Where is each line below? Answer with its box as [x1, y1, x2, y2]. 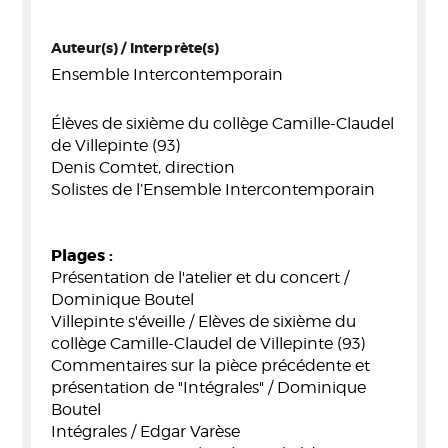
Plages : [51, 245, 113, 266]
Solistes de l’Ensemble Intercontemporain [51, 180, 375, 199]
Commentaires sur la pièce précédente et [51, 356, 370, 375]
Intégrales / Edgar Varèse [51, 422, 240, 441]
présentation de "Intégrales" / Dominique [51, 378, 366, 397]
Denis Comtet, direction [51, 158, 235, 177]
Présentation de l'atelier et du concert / [51, 268, 349, 287]
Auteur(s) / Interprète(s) [51, 39, 220, 57]
